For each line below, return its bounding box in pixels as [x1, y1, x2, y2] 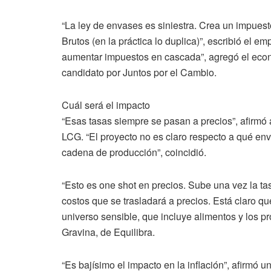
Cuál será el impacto [62, 97, 150, 112]
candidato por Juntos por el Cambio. [62, 65, 217, 79]
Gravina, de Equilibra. [62, 224, 155, 239]
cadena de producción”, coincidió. [62, 145, 206, 159]
